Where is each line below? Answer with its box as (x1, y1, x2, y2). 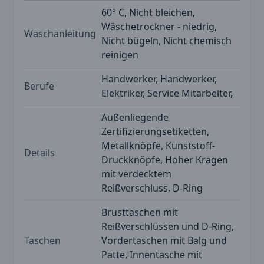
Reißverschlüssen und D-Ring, (101, 219, 234, 233)
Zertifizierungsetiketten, (101, 124, 209, 138)
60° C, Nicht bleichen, (101, 5, 195, 19)
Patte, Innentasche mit (101, 247, 202, 261)
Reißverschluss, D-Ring (101, 181, 203, 194)
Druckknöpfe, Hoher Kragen (101, 153, 228, 166)
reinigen (101, 48, 138, 61)
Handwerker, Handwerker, (101, 72, 217, 85)
